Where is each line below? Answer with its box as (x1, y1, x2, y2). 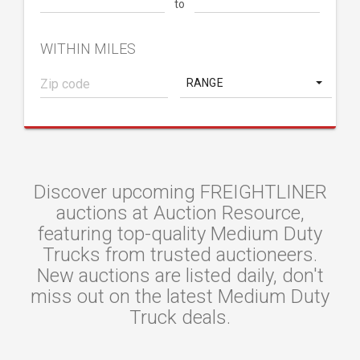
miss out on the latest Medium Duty (31, 285, 329, 308)
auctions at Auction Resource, (55, 202, 305, 224)
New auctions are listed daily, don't (36, 264, 324, 287)
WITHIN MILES (40, 40, 136, 57)
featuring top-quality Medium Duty (38, 223, 322, 245)
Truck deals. (129, 306, 231, 329)
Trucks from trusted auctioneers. (43, 243, 317, 266)
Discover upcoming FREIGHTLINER (33, 181, 327, 203)
